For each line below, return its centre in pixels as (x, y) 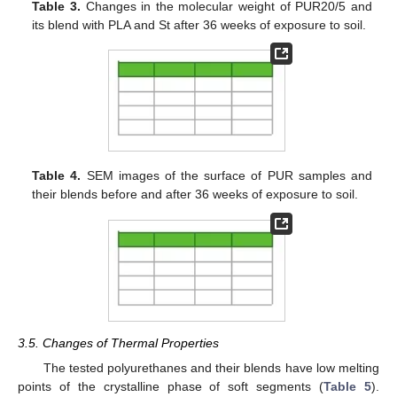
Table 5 (348, 387)
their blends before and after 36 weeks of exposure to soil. (195, 195)
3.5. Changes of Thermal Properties (118, 343)
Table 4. (57, 176)
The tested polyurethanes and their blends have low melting (211, 368)
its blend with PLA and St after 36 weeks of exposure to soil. (199, 24)
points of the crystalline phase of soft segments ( (171, 387)
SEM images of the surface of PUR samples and (226, 176)
